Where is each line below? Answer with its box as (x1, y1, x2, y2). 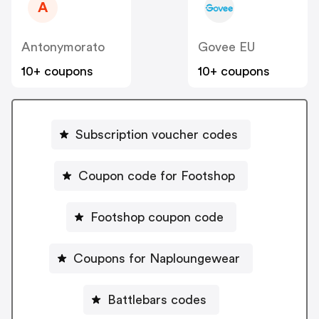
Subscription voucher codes (75, 127, 238, 141)
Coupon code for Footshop (78, 169, 235, 182)
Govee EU (198, 41, 255, 54)
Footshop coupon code (90, 210, 224, 224)
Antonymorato (21, 41, 105, 54)
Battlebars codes (107, 293, 206, 306)
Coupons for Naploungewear (73, 251, 240, 265)
